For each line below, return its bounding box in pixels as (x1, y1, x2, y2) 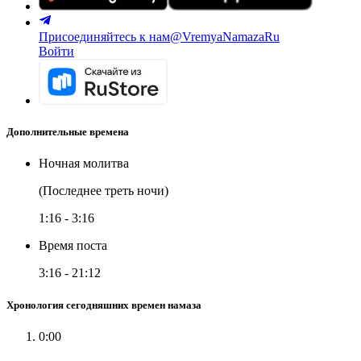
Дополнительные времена (6, 126, 129, 139)
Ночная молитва (39, 156, 129, 171)
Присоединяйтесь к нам (39, 30, 170, 44)
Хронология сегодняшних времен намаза (6, 298, 201, 311)
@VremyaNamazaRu (170, 30, 280, 44)
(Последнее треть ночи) (39, 184, 168, 198)
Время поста (39, 239, 107, 253)
